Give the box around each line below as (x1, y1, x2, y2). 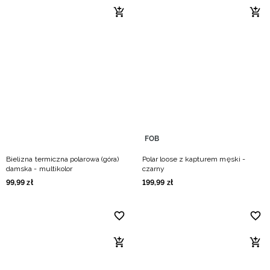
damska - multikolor (6, 165, 73, 173)
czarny (142, 165, 165, 173)
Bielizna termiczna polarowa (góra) (6, 155, 119, 163)
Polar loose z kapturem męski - (142, 155, 245, 163)
